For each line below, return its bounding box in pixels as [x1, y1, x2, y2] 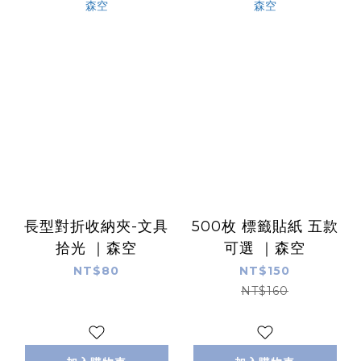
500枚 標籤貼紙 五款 [191, 217, 338, 235]
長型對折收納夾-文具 [24, 217, 168, 235]
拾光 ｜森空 [56, 239, 137, 257]
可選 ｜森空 [224, 239, 305, 257]
